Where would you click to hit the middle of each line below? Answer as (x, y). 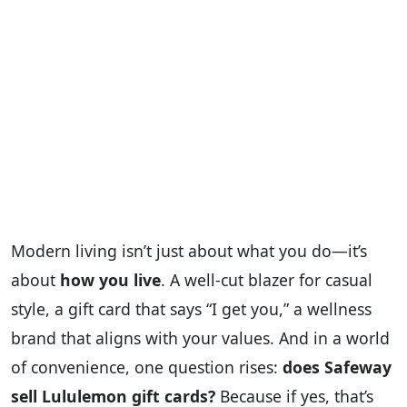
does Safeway (337, 367)
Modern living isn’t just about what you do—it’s (189, 251)
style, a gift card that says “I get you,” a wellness (191, 309)
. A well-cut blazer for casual (267, 280)
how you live (110, 280)
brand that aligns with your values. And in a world (200, 338)
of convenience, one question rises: (147, 367)
